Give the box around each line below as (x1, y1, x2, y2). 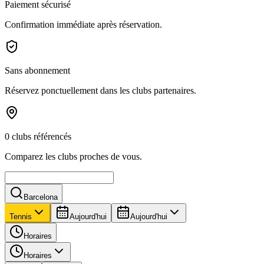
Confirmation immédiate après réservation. (5, 19, 162, 29)
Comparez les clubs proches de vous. (5, 151, 142, 161)
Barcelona (24, 192, 58, 202)
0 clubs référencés (5, 131, 71, 141)
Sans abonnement (5, 65, 70, 75)
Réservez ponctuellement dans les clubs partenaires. (5, 85, 196, 95)
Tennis (9, 212, 32, 221)
